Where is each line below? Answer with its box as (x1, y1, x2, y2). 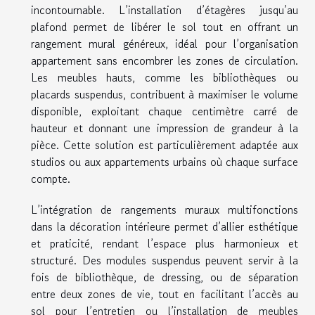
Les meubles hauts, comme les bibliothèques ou (31, 68, 298, 86)
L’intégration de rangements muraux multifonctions (31, 200, 298, 218)
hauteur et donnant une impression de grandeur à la (31, 119, 298, 136)
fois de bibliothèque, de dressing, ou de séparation (31, 268, 298, 285)
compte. (31, 169, 70, 187)
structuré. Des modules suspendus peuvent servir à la (31, 251, 298, 269)
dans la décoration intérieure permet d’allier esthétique (31, 217, 298, 235)
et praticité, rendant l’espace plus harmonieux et (31, 234, 298, 252)
